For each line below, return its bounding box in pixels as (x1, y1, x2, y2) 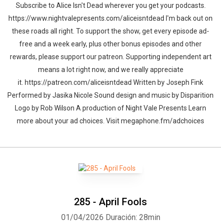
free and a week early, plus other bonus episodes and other (19, 40, 202, 48)
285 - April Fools (74, 196, 147, 208)
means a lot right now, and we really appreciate (37, 66, 184, 74)
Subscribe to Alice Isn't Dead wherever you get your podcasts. (15, 1, 206, 9)
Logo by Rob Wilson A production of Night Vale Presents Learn (15, 104, 206, 112)
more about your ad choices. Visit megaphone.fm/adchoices (17, 117, 204, 125)
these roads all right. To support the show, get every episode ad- (12, 27, 209, 35)
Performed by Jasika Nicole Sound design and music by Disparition (7, 91, 214, 99)
